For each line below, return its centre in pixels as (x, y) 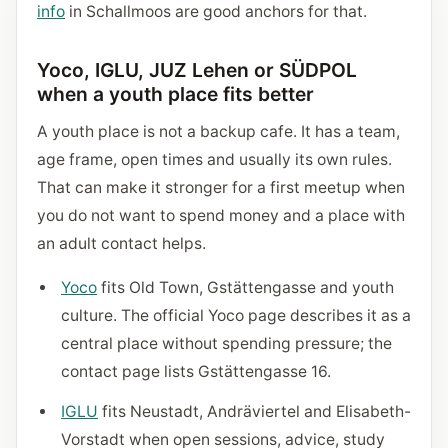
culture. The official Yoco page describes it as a (236, 315)
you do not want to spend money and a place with (221, 215)
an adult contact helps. (121, 243)
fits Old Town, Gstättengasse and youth (245, 287)
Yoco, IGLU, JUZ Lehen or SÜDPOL (197, 70)
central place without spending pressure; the (226, 343)
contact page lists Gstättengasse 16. (196, 371)
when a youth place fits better (175, 94)
